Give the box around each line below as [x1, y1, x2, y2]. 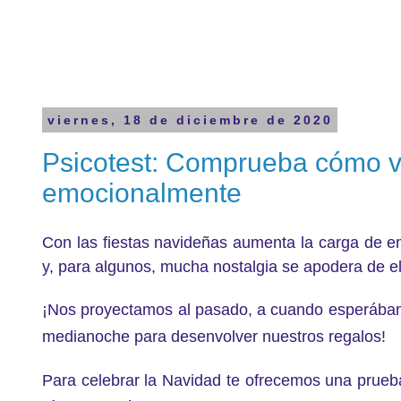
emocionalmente [42, 177, 242, 208]
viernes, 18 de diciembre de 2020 [47, 113, 333, 127]
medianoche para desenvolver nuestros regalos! [42, 327, 386, 346]
